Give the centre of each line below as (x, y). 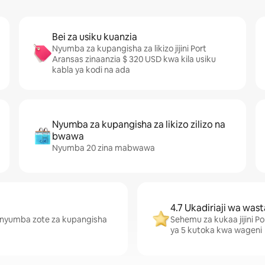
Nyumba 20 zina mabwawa (104, 148)
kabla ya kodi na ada (91, 70)
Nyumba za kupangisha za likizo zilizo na (139, 125)
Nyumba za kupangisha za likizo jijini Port (129, 49)
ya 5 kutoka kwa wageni (216, 230)
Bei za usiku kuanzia (95, 37)
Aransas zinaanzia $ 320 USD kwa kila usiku (134, 59)
